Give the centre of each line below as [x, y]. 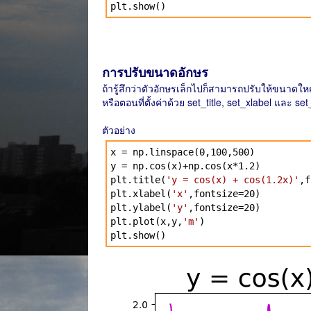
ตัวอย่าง [119, 130]
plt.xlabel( [141, 194]
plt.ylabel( [141, 208]
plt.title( [138, 180]
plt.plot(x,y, [146, 221]
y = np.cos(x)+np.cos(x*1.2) [185, 166]
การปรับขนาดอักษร [155, 72]
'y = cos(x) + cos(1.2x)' [233, 180]
